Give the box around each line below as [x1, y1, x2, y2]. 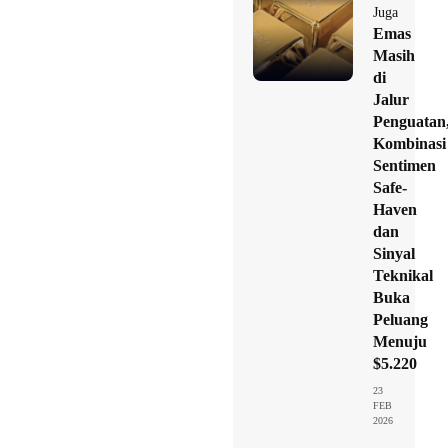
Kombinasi [373, 134, 446, 152]
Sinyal [373, 244, 415, 262]
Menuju [373, 332, 427, 350]
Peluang [373, 310, 428, 328]
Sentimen [373, 156, 436, 174]
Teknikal [373, 266, 433, 284]
